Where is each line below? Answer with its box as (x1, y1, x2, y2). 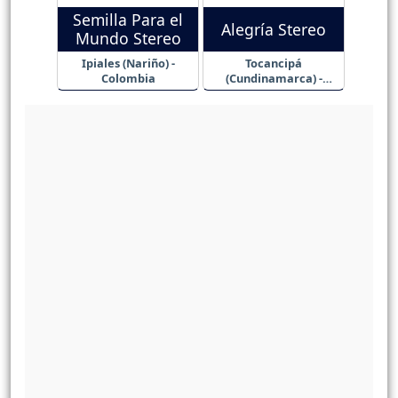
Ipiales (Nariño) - (81, 55, 175, 72)
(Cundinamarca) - (225, 70, 322, 87)
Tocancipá (245, 55, 302, 72)
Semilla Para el (73, 9, 183, 31)
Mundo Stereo (75, 28, 181, 50)
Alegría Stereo (221, 18, 326, 40)
